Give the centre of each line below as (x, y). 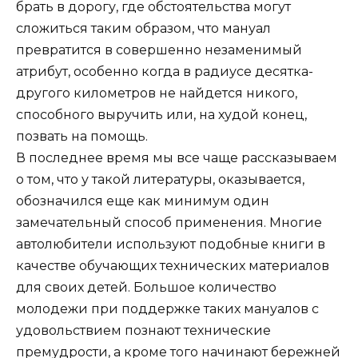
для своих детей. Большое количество (146, 287)
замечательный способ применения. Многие (169, 222)
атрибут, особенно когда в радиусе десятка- (165, 71)
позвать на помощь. (82, 136)
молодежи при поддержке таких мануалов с (167, 308)
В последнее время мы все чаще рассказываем (177, 157)
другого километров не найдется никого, (157, 93)
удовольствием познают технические (143, 330)
